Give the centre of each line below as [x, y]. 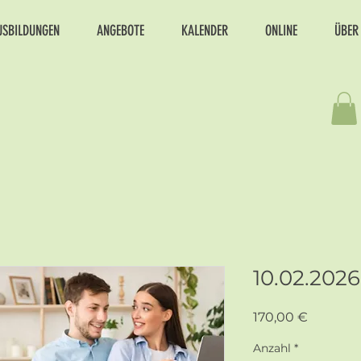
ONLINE [281, 31]
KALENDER [205, 31]
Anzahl [272, 348]
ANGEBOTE [120, 31]
